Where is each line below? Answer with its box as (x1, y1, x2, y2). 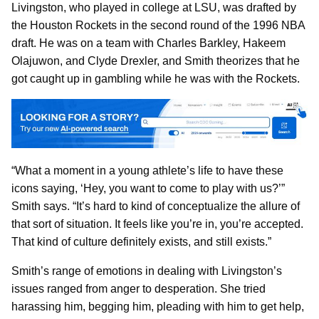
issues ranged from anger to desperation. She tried (11, 282, 266, 295)
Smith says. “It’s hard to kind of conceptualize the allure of (11, 199, 300, 212)
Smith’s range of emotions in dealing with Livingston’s (11, 264, 282, 277)
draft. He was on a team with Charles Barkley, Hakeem (11, 36, 286, 49)
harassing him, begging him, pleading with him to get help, (11, 300, 304, 313)
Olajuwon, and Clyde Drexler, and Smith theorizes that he (11, 54, 300, 67)
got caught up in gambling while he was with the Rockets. (11, 72, 300, 85)
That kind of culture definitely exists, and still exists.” (11, 235, 271, 248)
